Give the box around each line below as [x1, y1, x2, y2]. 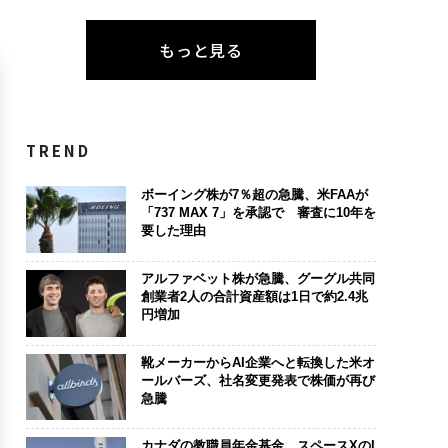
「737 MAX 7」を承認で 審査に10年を [140, 205, 376, 221]
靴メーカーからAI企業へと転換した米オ [140, 354, 375, 370]
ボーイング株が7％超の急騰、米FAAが [140, 187, 368, 203]
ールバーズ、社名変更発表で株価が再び [140, 372, 375, 388]
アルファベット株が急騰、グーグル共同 [140, 270, 375, 286]
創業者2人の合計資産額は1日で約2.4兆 [140, 288, 368, 304]
